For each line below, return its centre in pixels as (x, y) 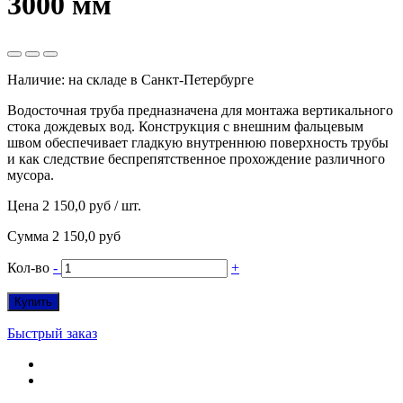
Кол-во (28, 267)
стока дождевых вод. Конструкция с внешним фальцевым (185, 126)
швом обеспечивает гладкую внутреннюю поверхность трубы (198, 142)
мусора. (31, 175)
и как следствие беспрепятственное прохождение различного (196, 158)
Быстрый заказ (52, 333)
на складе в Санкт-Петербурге (161, 79)
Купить (33, 301)
